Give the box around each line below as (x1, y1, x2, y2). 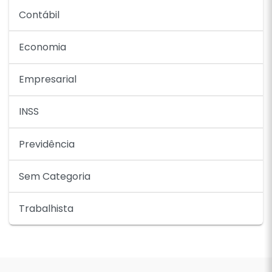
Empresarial (19, 72, 76, 87)
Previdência (19, 137, 75, 151)
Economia (19, 40, 66, 55)
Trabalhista (19, 202, 73, 216)
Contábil (19, 7, 59, 22)
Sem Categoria (19, 169, 90, 183)
